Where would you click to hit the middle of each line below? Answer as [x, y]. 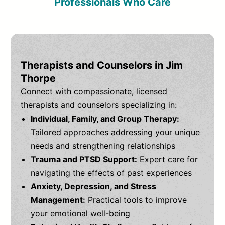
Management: [58, 200]
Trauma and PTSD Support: [84, 159]
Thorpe [38, 79]
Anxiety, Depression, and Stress [94, 187]
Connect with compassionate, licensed [94, 92]
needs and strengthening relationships [103, 146]
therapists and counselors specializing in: [99, 105]
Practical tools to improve [136, 200]
